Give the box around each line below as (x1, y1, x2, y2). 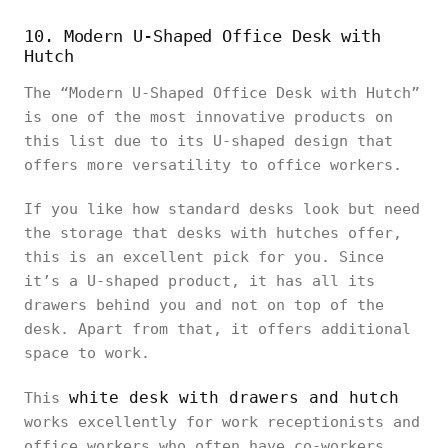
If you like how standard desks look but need (24, 199, 420, 218)
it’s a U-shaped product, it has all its (24, 271, 375, 290)
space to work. (24, 343, 168, 362)
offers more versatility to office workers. (24, 155, 420, 174)
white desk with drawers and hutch (69, 387, 399, 407)
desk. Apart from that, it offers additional (24, 319, 411, 338)
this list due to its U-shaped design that (24, 131, 393, 150)
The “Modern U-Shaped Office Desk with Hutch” (24, 83, 420, 102)
